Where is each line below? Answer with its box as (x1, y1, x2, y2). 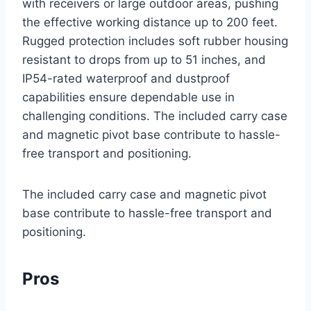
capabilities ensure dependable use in (22, 90, 235, 104)
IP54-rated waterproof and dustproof (22, 71, 230, 85)
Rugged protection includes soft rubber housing (22, 33, 288, 48)
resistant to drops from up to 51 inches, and (22, 52, 266, 67)
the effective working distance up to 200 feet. (22, 15, 278, 29)
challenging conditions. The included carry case (22, 108, 287, 123)
